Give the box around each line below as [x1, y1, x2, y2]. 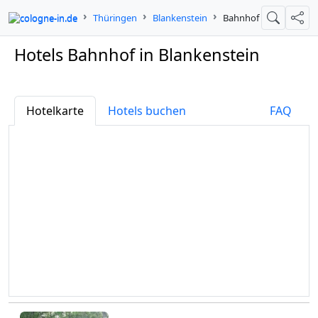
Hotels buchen [108, 103, 186, 119]
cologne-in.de [20, 11, 77, 24]
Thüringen [93, 11, 137, 24]
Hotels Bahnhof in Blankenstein [14, 43, 260, 66]
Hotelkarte [26, 103, 84, 119]
